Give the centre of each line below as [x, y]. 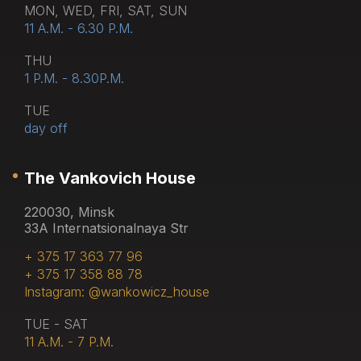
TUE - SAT [56, 324]
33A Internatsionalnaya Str [106, 228]
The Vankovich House [110, 178]
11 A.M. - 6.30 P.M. [79, 28]
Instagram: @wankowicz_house [117, 291]
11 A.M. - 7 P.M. [69, 341]
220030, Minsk [69, 212]
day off [46, 128]
